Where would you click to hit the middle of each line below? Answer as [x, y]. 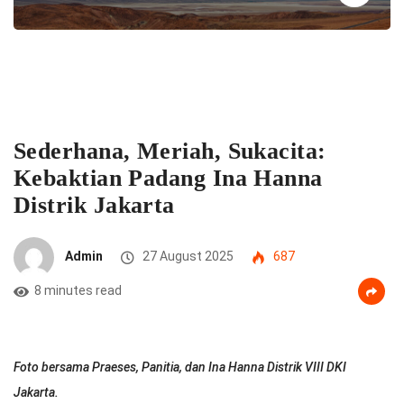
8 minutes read [78, 290]
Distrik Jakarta [94, 205]
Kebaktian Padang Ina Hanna [168, 178]
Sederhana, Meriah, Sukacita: [170, 151]
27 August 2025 [187, 257]
